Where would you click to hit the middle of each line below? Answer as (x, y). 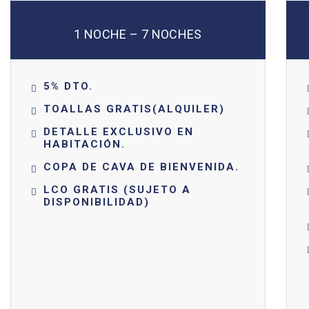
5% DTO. (69, 86)
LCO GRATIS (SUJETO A (118, 190)
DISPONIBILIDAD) (97, 202)
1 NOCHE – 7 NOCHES (138, 34)
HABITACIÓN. (85, 144)
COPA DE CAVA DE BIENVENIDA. (142, 167)
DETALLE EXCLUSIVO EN (119, 132)
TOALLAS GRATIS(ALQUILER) (134, 109)
